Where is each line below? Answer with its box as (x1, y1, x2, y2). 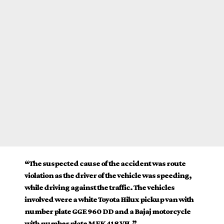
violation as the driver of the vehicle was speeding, (24, 170, 191, 179)
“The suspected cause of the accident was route (24, 158, 185, 167)
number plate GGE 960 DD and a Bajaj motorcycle (24, 206, 190, 215)
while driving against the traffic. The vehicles (24, 182, 174, 191)
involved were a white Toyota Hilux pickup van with (24, 194, 193, 203)
